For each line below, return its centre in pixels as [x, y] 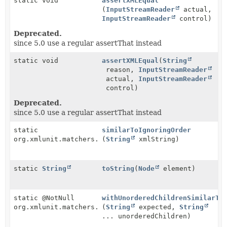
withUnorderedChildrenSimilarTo [163, 198]
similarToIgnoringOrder [147, 130]
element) [178, 168]
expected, [157, 207]
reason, [120, 69]
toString [118, 168]
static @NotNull [44, 198]
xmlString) [157, 139]
